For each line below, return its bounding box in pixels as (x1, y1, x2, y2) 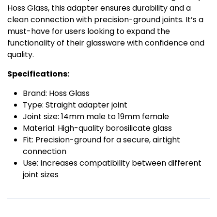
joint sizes (23, 169, 59, 181)
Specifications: (7, 68, 69, 80)
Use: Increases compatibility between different (23, 157, 201, 169)
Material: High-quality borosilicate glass (23, 123, 172, 134)
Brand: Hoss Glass (23, 88, 90, 99)
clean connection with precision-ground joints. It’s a (7, 14, 203, 26)
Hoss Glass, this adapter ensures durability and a (7, 2, 191, 14)
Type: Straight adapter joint (23, 99, 127, 111)
